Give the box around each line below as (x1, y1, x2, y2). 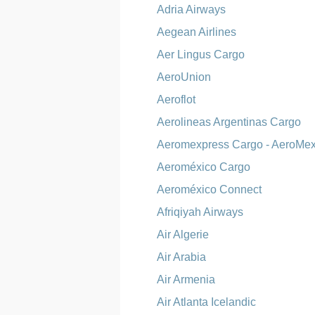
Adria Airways (157, 4, 226, 15)
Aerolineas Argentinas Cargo (157, 116, 302, 128)
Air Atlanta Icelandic (157, 296, 257, 308)
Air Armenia (157, 274, 216, 285)
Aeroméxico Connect (157, 184, 262, 195)
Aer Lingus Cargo (157, 49, 245, 60)
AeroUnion (157, 71, 212, 83)
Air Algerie (157, 229, 210, 240)
